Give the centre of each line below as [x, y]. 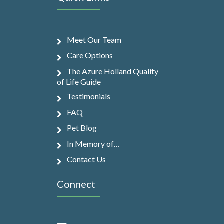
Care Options [90, 55]
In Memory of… [93, 143]
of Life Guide [79, 82]
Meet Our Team [94, 40]
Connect [76, 184]
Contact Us [86, 159]
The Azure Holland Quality [112, 71]
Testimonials [88, 96]
